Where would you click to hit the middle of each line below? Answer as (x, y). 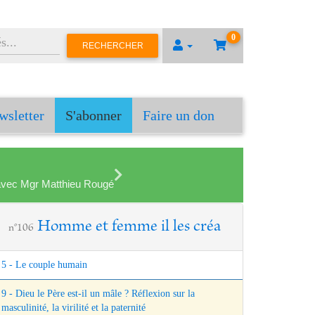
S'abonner (94, 116)
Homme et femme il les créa (129, 227)
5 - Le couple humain (44, 265)
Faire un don (179, 116)
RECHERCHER (112, 45)
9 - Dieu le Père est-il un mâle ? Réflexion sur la (98, 294)
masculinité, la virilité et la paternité (73, 308)
